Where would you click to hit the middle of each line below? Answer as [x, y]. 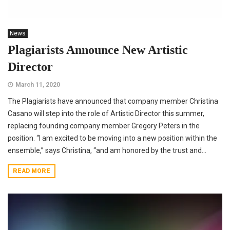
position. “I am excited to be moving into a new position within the [112, 138]
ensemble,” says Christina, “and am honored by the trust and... [107, 151]
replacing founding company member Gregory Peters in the [104, 126]
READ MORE [32, 171]
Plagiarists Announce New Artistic [98, 50]
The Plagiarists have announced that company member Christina [113, 101]
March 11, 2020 [38, 85]
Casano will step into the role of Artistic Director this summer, [106, 114]
